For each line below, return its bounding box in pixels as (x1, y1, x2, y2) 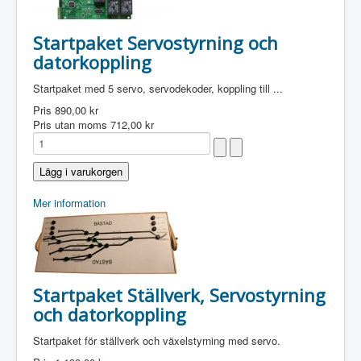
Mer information (33, 195, 106, 210)
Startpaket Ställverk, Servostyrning (33, 283, 326, 307)
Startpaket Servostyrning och (33, 31, 278, 55)
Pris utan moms (33, 117, 110, 132)
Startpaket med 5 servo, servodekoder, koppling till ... (33, 81, 283, 96)
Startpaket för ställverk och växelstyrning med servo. (33, 333, 280, 348)
